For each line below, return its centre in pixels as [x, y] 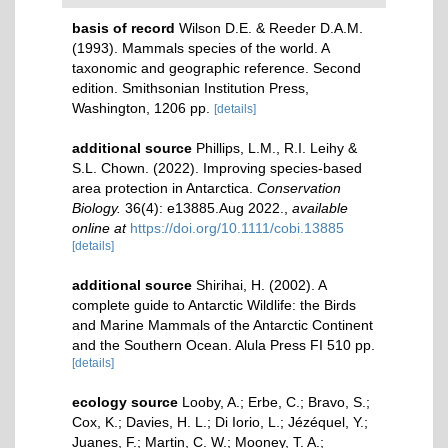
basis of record [123, 28]
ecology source [125, 402]
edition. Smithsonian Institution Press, [190, 88]
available [320, 208]
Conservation [299, 188]
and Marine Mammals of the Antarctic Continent [222, 325]
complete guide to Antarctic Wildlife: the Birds [214, 305]
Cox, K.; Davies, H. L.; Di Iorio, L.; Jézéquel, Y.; [220, 422]
